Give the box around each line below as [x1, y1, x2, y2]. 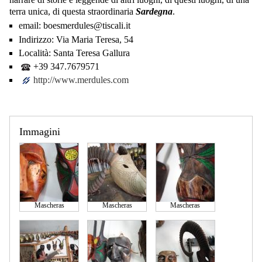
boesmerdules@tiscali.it [41, 20, 130, 31]
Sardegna [136, 6, 173, 16]
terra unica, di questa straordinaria [9, 6, 136, 16]
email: [19, 20, 41, 31]
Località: [19, 47, 51, 58]
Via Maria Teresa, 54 [54, 34, 133, 44]
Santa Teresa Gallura [51, 47, 130, 58]
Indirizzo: [19, 34, 54, 44]
